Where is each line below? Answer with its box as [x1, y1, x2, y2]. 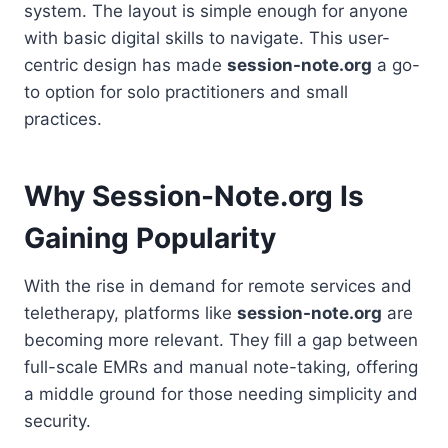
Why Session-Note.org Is [24, 178, 364, 213]
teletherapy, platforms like [24, 302, 237, 323]
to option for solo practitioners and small [24, 81, 348, 102]
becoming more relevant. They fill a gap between [24, 329, 418, 350]
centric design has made [24, 54, 227, 75]
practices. [24, 108, 102, 129]
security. [24, 410, 91, 431]
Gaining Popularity [24, 220, 276, 255]
